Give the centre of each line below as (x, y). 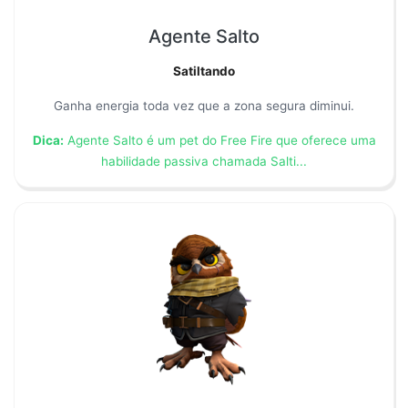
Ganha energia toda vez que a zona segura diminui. (204, 106)
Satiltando (204, 71)
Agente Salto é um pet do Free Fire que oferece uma (219, 141)
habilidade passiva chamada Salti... (204, 162)
